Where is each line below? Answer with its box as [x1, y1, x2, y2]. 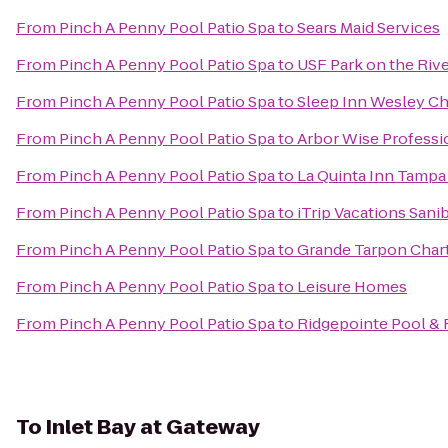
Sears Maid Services [297, 17, 440, 38]
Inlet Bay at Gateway [46, 413, 260, 441]
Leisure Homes [297, 276, 407, 297]
